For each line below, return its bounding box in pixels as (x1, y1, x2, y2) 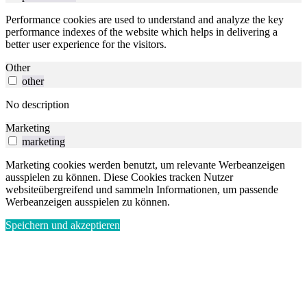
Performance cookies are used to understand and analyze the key (5, 14, 284, 26)
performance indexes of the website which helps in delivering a (5, 26, 278, 38)
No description (5, 99, 69, 111)
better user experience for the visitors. (5, 38, 167, 51)
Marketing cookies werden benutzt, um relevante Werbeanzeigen (5, 159, 285, 171)
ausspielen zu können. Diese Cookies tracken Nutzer (5, 171, 233, 184)
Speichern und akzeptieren (5, 219, 120, 232)
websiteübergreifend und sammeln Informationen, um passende (5, 184, 278, 196)
